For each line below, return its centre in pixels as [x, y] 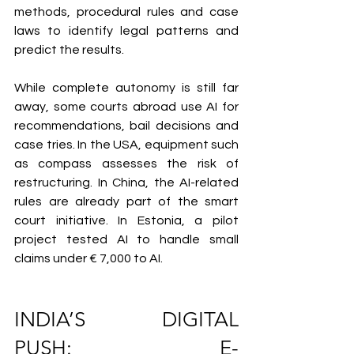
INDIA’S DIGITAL [126, 319]
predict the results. [69, 49]
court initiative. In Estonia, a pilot [126, 220]
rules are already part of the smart [126, 201]
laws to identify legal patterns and [126, 30]
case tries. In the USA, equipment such [126, 144]
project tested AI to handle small [126, 239]
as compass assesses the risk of [126, 163]
